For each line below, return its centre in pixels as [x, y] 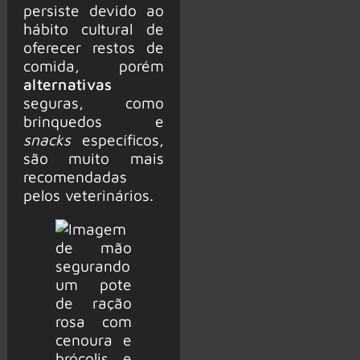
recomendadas [75, 176]
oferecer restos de [93, 47]
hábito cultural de [93, 28]
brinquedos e [93, 121]
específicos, [117, 139]
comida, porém [93, 65]
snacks [47, 139]
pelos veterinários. [88, 194]
